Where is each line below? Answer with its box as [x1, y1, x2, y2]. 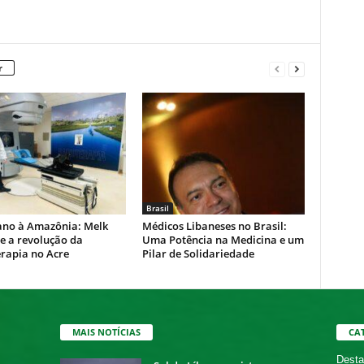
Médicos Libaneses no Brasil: [141, 219, 287, 233]
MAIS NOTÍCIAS [71, 325, 141, 338]
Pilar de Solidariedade [141, 246, 254, 261]
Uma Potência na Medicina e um [141, 232, 304, 247]
